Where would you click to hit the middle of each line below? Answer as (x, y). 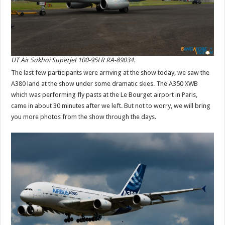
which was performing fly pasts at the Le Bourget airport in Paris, (104, 94)
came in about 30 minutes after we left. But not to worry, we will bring (111, 105)
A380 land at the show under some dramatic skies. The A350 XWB (105, 83)
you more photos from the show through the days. (84, 117)
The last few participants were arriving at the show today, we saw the (110, 72)
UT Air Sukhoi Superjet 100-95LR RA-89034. (73, 60)
